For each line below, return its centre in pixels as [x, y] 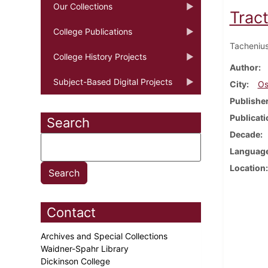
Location [247, 167]
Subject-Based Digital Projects [113, 81]
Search [68, 122]
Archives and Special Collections [105, 236]
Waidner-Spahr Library [86, 248]
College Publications [93, 31]
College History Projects [100, 56]
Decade [245, 134]
